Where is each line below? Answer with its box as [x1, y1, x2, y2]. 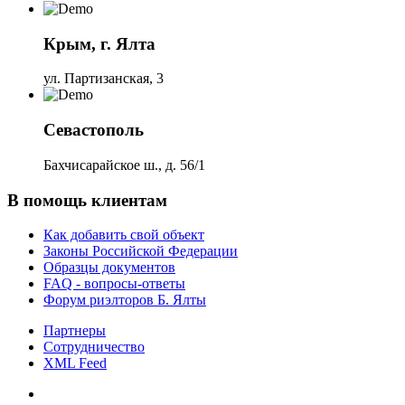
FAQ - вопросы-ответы [43, 276, 185, 292]
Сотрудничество [43, 339, 145, 355]
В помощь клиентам [7, 190, 167, 210]
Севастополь [43, 120, 144, 140]
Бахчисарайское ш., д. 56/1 [43, 156, 205, 173]
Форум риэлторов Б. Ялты [43, 292, 206, 308]
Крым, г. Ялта [43, 33, 155, 53]
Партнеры [43, 323, 106, 339]
